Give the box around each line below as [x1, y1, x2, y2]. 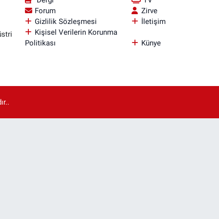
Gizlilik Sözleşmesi [34, 17, 97, 26]
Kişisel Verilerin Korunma [34, 27, 117, 37]
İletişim [141, 17, 166, 26]
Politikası [24, 38, 56, 47]
